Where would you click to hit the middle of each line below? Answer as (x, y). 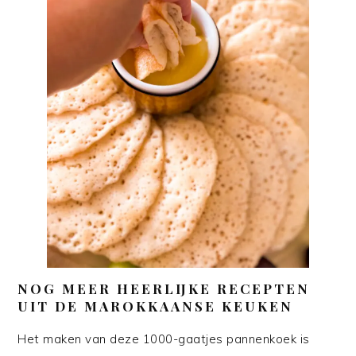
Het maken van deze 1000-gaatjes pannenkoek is (164, 339)
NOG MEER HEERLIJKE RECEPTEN (164, 289)
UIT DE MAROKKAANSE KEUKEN (156, 306)
